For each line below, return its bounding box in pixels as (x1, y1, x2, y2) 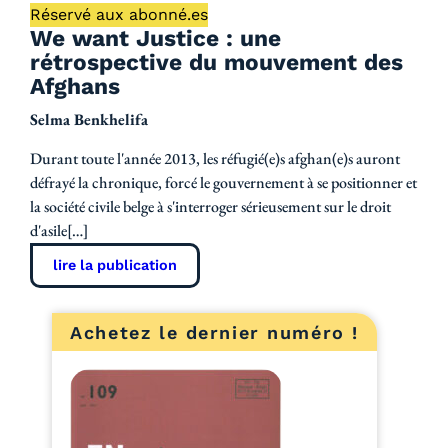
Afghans (30, 73, 120, 101)
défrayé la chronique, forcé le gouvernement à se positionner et (30, 172, 417, 194)
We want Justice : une (30, 25, 281, 53)
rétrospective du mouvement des (30, 49, 403, 77)
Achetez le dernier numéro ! (70, 321, 359, 343)
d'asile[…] (30, 220, 88, 242)
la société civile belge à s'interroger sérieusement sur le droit (30, 196, 391, 218)
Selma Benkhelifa (30, 109, 148, 131)
